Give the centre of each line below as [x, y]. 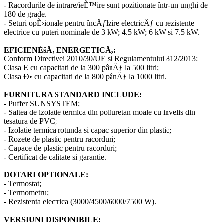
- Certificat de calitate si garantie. [55, 157]
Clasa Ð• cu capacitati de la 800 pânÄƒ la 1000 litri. [85, 76]
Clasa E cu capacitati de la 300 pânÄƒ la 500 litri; [81, 67]
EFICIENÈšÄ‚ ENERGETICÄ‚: [60, 50]
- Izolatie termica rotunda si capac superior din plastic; [88, 130]
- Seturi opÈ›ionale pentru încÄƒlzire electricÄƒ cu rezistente [99, 23]
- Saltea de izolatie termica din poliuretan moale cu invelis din [100, 112]
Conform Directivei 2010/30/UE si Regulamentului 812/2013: [101, 58]
